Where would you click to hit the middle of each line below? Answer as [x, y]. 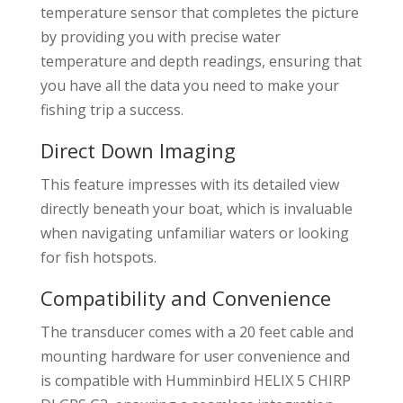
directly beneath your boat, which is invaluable [196, 208]
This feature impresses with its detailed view [189, 184]
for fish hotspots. [98, 257]
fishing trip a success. [112, 109]
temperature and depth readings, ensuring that [201, 61]
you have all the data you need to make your [189, 85]
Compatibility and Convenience [185, 297]
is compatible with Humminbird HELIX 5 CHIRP [195, 380]
